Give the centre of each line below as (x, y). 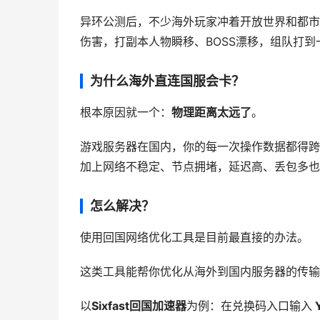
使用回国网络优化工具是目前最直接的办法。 (194, 237)
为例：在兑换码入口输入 (249, 306)
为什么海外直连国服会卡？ (167, 81)
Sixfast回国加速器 (139, 306)
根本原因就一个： (126, 112)
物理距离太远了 (211, 112)
